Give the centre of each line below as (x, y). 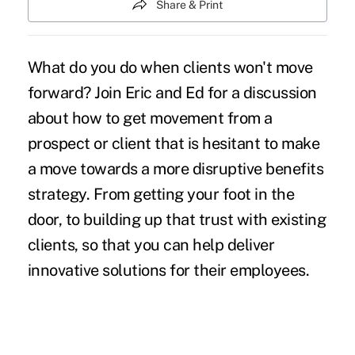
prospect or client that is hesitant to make (174, 143)
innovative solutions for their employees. (168, 270)
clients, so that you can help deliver (151, 244)
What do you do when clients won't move (170, 67)
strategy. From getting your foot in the (161, 194)
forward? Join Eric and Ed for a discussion (172, 92)
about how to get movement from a (150, 118)
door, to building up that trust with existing (177, 219)
